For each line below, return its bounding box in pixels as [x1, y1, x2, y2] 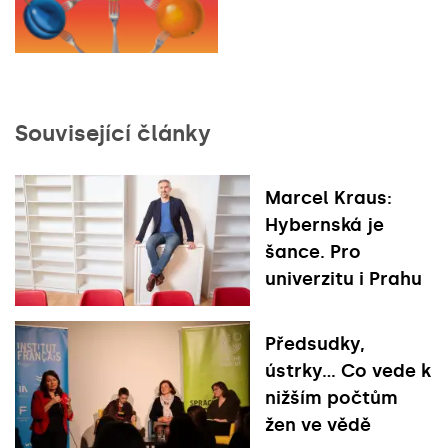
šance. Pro [265, 240, 361, 263]
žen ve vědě [265, 414, 371, 437]
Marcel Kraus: [265, 186, 392, 209]
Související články [15, 119, 211, 147]
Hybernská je [265, 213, 384, 236]
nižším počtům [265, 387, 398, 410]
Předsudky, [265, 333, 365, 356]
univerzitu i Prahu [265, 267, 422, 290]
